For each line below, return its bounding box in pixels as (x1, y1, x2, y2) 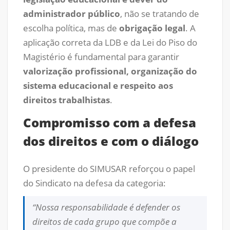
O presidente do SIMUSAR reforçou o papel (23, 163, 195, 175)
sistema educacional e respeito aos (23, 80, 173, 92)
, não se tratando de (120, 8, 199, 20)
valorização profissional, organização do (23, 65, 197, 78)
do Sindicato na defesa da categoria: (23, 177, 166, 189)
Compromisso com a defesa (23, 113, 196, 131)
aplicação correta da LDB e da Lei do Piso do (23, 36, 197, 49)
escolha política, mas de (23, 22, 119, 34)
